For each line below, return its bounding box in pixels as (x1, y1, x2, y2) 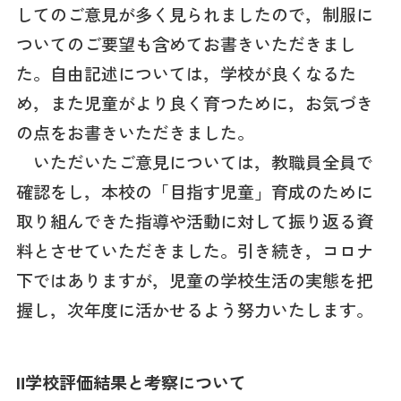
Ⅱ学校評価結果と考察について (15, 369, 246, 395)
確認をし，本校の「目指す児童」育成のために (15, 178, 373, 204)
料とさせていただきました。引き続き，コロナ (15, 237, 373, 263)
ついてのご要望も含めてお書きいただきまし (15, 30, 356, 56)
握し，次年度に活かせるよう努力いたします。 (15, 296, 373, 322)
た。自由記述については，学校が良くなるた (15, 60, 356, 86)
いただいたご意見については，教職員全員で (15, 149, 373, 175)
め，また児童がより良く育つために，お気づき (15, 90, 373, 115)
